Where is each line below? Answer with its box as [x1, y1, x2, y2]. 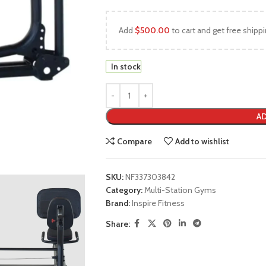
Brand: [105, 198, 132, 208]
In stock [110, 61, 141, 72]
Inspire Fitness [131, 198, 185, 208]
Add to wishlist [175, 136, 230, 147]
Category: [105, 185, 142, 195]
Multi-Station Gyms [144, 185, 216, 195]
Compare [117, 136, 153, 147]
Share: [105, 218, 130, 229]
